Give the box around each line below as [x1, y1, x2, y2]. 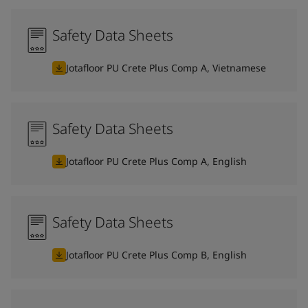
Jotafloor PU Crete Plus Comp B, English [66, 247, 247, 261]
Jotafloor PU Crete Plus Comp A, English [66, 154, 247, 168]
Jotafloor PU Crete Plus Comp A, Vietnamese [66, 60, 266, 74]
